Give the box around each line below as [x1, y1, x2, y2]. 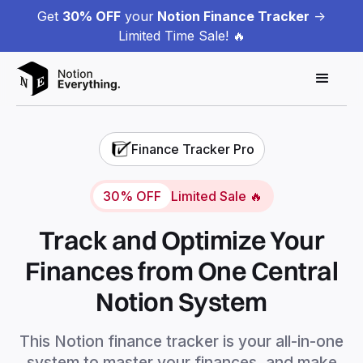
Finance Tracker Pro [130, 140, 254, 157]
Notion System [96, 285, 267, 318]
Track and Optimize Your [38, 224, 325, 256]
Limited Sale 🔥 [170, 187, 263, 204]
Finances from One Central [24, 254, 339, 287]
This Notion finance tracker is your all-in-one [19, 331, 344, 351]
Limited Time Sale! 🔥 [117, 28, 246, 44]
